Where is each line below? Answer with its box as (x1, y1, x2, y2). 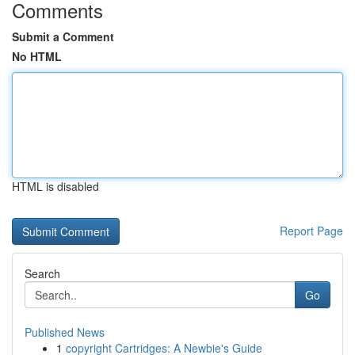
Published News (25, 324, 105, 340)
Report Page (280, 223, 343, 239)
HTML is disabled (12, 178, 99, 194)
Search (25, 265, 60, 281)
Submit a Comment (12, 29, 114, 44)
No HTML (12, 48, 62, 64)
